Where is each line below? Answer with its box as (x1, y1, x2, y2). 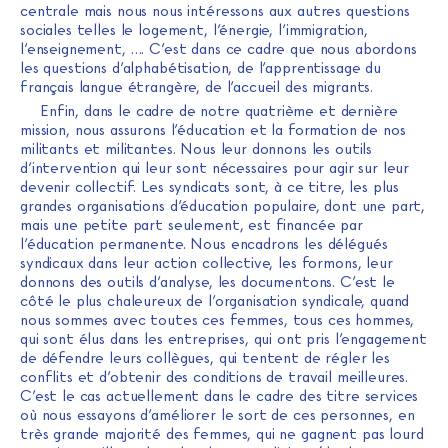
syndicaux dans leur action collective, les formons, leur (20, 253, 393, 272)
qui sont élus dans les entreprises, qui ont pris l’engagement (20, 329, 427, 348)
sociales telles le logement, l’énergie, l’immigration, (20, 20, 368, 39)
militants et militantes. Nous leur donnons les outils (20, 139, 373, 158)
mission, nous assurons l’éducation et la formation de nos (20, 120, 406, 139)
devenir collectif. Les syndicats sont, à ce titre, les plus (20, 177, 400, 196)
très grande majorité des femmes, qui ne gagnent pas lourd (20, 424, 424, 443)
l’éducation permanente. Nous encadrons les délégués (20, 234, 388, 253)
